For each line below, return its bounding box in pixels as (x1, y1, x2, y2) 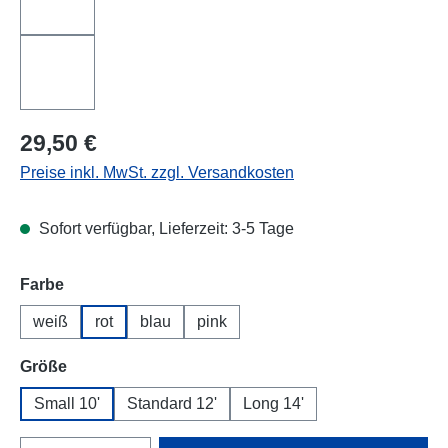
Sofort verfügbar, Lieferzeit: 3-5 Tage (35, 219, 294, 237)
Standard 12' (127, 394, 217, 412)
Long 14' (243, 394, 304, 412)
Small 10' (34, 394, 100, 412)
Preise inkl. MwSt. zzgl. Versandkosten (20, 163, 294, 181)
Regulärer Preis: (19, 127, 135, 145)
